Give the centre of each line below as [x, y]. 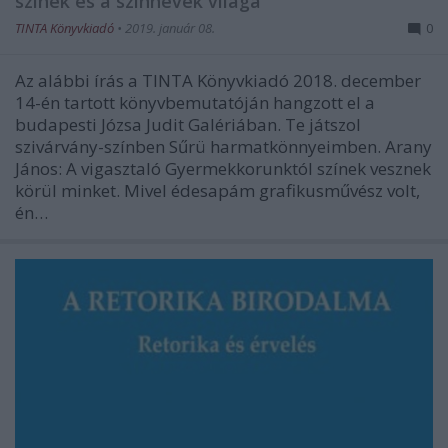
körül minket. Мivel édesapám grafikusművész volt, [217, 190]
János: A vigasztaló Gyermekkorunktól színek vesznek [223, 168]
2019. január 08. [170, 27]
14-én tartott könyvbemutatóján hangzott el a [195, 102]
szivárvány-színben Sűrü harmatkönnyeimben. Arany [223, 146]
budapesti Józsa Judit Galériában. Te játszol [188, 124]
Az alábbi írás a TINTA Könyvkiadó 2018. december [218, 80]
